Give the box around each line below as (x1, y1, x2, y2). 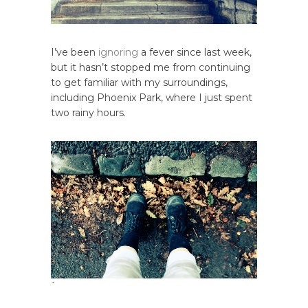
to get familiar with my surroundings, (51, 76, 228, 89)
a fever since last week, (138, 45, 252, 58)
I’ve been (51, 45, 98, 58)
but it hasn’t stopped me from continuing (51, 60, 250, 74)
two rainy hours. (51, 106, 126, 119)
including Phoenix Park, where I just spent (51, 91, 252, 104)
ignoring (98, 45, 138, 58)
